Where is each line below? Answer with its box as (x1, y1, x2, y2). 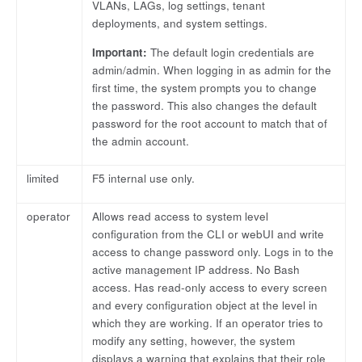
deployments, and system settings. (92, 15, 267, 32)
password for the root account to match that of (92, 115, 327, 131)
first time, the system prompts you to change (92, 79, 317, 95)
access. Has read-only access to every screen (92, 280, 327, 296)
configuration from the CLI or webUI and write (92, 226, 324, 242)
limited (27, 170, 59, 187)
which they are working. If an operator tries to (92, 315, 323, 331)
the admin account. (92, 133, 189, 149)
